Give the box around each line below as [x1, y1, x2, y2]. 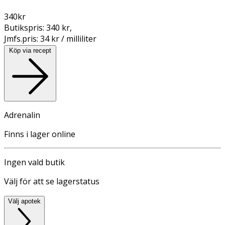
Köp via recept [9, 46, 51, 54]
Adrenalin [4, 109, 40, 121]
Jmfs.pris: [4, 33, 40, 44]
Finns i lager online [4, 128, 75, 140]
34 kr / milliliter [40, 33, 96, 44]
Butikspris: [4, 22, 46, 33]
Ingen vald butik [4, 156, 65, 168]
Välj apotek [8, 197, 41, 205]
